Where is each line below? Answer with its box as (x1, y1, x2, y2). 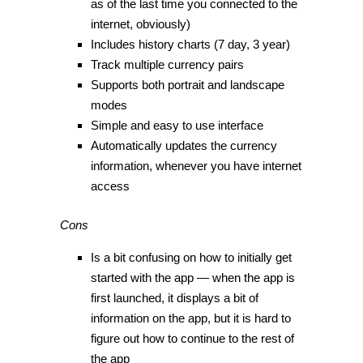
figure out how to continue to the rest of (90, 331, 294, 345)
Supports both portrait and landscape (90, 78, 284, 92)
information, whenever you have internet (90, 159, 301, 173)
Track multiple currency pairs (90, 58, 244, 72)
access (90, 179, 130, 194)
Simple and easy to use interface (90, 118, 263, 133)
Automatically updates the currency (90, 139, 277, 153)
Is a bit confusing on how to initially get (90, 250, 292, 264)
